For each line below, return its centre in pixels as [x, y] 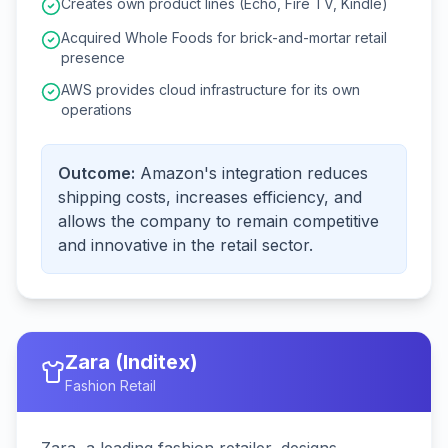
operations [96, 109]
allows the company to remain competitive [218, 221]
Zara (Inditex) [131, 362]
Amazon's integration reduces [254, 173]
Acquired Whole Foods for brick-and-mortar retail [224, 37]
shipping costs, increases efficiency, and [210, 197]
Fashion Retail [110, 385]
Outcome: [96, 173]
